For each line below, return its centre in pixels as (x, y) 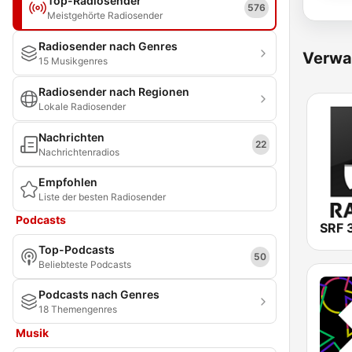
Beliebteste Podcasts (85, 264)
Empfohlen (68, 182)
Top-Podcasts (77, 249)
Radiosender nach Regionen (114, 92)
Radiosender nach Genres (108, 46)
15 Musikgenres (73, 61)
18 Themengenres (78, 309)
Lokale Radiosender (82, 106)
